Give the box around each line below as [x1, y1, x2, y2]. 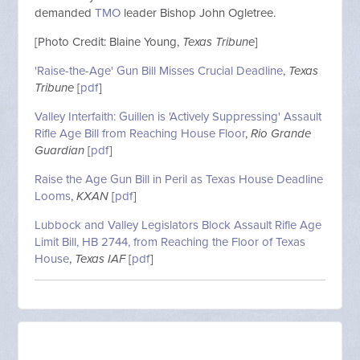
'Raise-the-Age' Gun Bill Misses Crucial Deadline [35, 63, 284, 78]
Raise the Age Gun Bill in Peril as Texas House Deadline [35, 171, 324, 186]
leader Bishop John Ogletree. [121, 5, 280, 20]
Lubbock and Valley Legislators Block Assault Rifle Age [35, 217, 322, 232]
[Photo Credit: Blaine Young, [35, 34, 183, 49]
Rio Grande [251, 125, 312, 141]
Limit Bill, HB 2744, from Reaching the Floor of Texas [35, 234, 306, 249]
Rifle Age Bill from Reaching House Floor [35, 125, 246, 141]
